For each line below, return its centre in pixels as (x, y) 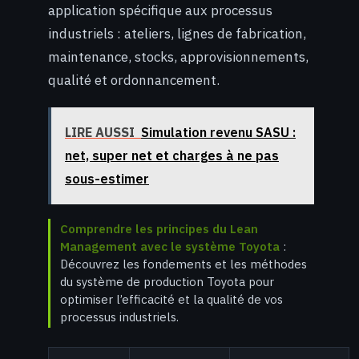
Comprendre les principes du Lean (159, 229)
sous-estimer (107, 179)
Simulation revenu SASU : (218, 133)
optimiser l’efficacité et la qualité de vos (171, 300)
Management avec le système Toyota (170, 247)
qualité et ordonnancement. (134, 80)
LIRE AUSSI (100, 133)
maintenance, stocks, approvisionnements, (178, 56)
